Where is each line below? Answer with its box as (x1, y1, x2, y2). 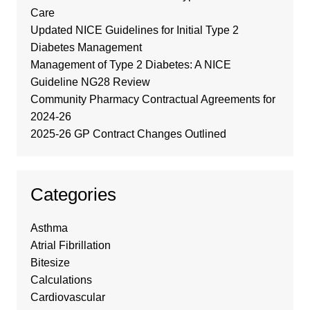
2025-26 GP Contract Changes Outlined (30, 127, 226, 140)
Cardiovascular (30, 291, 105, 303)
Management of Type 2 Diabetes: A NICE (30, 58, 231, 71)
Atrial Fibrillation (30, 239, 111, 251)
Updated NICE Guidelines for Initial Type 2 (30, 24, 239, 36)
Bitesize (30, 256, 70, 268)
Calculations (30, 273, 92, 286)
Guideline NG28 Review (30, 75, 150, 88)
